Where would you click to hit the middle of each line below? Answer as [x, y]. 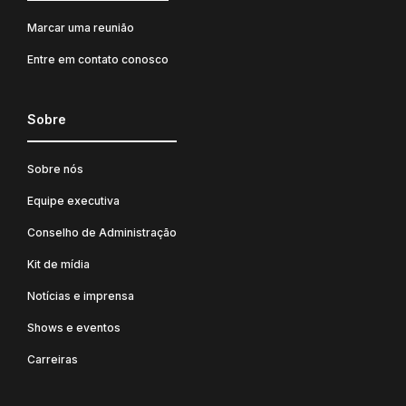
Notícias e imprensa [81, 295]
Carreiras [53, 359]
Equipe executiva [73, 200]
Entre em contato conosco [98, 59]
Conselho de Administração [102, 232]
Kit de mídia [58, 264]
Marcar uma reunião [81, 27]
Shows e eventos [74, 327]
